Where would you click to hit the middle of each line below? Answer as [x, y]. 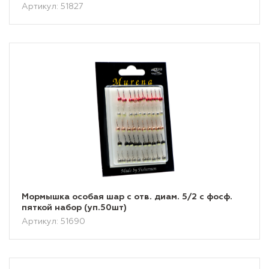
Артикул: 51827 [53, 7]
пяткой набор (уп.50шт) [74, 208]
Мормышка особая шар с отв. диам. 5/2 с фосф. [127, 197]
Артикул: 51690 [53, 222]
